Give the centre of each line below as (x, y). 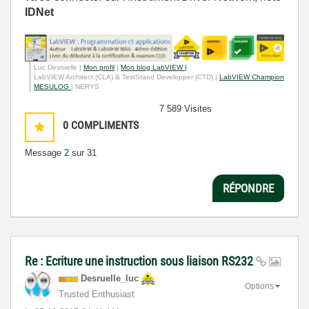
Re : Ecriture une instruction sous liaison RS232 (140, 261)
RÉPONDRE (248, 188)
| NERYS (85, 87)
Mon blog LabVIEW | (154, 68)
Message (44, 153)
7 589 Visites (186, 109)
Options (259, 287)
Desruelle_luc (110, 279)
